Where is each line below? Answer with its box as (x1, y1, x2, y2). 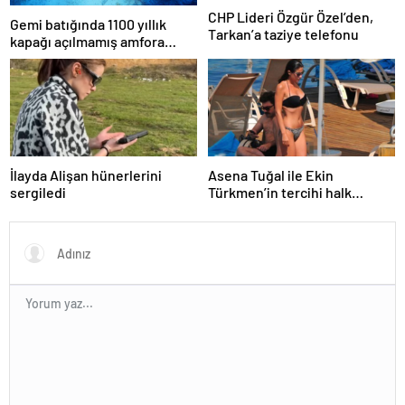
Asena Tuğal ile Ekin (208, 166, 334, 184)
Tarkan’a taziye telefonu (208, 24, 359, 42)
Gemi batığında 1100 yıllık (10, 14, 166, 33)
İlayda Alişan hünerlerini (10, 166, 162, 184)
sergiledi (10, 184, 66, 202)
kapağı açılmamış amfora (10, 32, 165, 50)
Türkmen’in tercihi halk (208, 184, 352, 202)
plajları (208, 201, 250, 219)
